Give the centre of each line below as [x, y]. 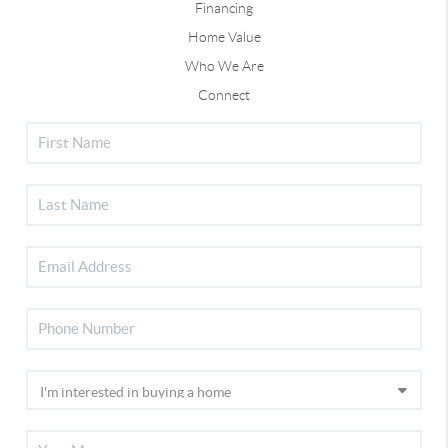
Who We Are [224, 65]
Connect [224, 94]
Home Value [224, 36]
